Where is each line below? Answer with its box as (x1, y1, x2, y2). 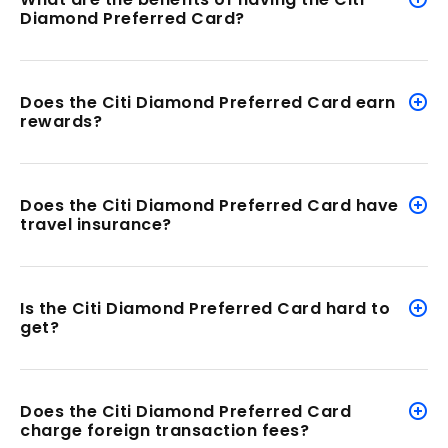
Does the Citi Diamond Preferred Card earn (20, 90, 396, 114)
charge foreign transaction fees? (20, 418, 309, 442)
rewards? (20, 109, 102, 133)
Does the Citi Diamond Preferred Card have (20, 193, 399, 217)
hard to (325, 296, 390, 320)
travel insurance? (20, 212, 172, 236)
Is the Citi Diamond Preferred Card (20, 296, 321, 320)
